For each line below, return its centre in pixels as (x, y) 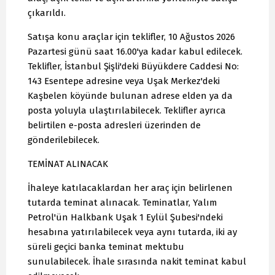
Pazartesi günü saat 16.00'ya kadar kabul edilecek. (135, 52)
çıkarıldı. (47, 13)
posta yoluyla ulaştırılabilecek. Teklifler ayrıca (127, 111)
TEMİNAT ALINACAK (68, 164)
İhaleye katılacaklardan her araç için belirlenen (130, 188)
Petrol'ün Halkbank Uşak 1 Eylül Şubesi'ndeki (125, 218)
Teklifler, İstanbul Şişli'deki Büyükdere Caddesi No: (133, 67)
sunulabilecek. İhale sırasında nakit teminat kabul (137, 262)
